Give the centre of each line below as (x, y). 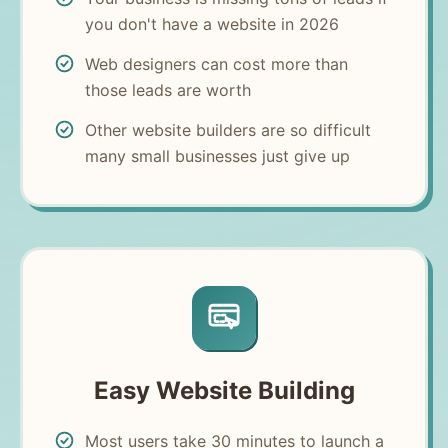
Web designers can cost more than (216, 63)
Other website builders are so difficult (227, 129)
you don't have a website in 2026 (211, 23)
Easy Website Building (224, 390)
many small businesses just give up (217, 155)
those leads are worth (167, 89)
